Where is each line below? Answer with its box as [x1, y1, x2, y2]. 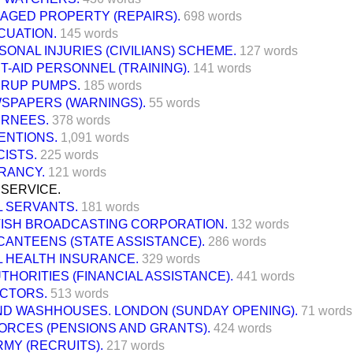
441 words [236, 269, 295, 283]
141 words [193, 61, 251, 75]
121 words [48, 165, 106, 179]
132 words [231, 217, 289, 231]
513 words [50, 286, 109, 300]
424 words [214, 321, 272, 335]
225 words [40, 147, 98, 162]
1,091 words [61, 130, 129, 144]
